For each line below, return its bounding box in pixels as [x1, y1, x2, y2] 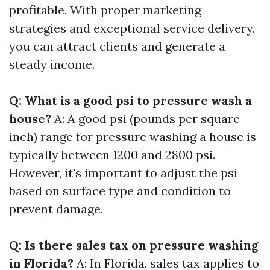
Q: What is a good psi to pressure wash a [9, 93, 252, 108]
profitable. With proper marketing [9, 2, 201, 17]
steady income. [9, 57, 95, 72]
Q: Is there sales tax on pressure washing [9, 237, 259, 253]
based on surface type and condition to [9, 183, 231, 198]
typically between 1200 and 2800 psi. [9, 147, 215, 162]
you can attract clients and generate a [9, 39, 225, 54]
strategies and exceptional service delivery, [9, 20, 255, 36]
